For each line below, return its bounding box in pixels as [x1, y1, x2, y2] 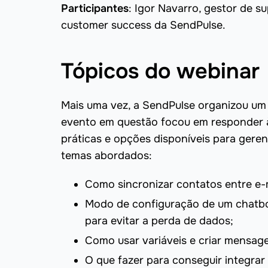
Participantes [61, 2, 129, 16]
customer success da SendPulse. [61, 19, 226, 32]
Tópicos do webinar [61, 57, 260, 86]
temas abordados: [61, 149, 152, 163]
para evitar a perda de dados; [85, 214, 233, 228]
